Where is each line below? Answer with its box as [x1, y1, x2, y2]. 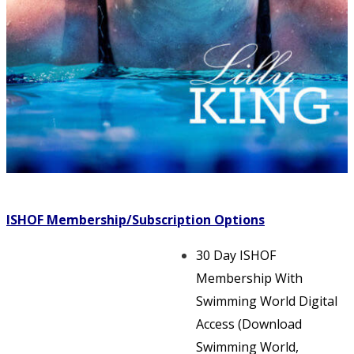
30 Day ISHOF [196, 246, 276, 264]
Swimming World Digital [196, 292, 337, 310]
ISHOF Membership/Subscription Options [6, 210, 265, 228]
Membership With [196, 269, 303, 287]
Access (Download [196, 314, 302, 333]
